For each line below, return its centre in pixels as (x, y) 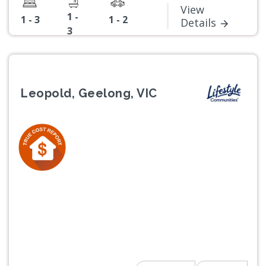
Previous (46, 190)
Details (198, 23)
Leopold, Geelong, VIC (89, 93)
